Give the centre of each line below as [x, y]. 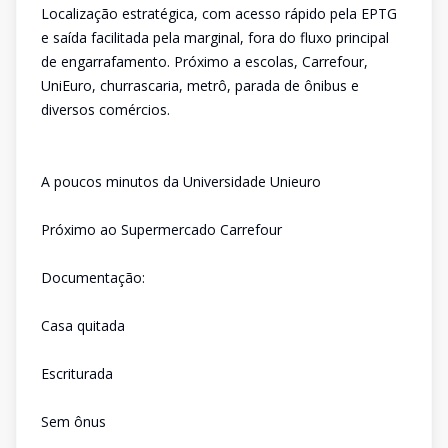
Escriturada [77, 373]
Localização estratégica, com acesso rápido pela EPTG [219, 13]
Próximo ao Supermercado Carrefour [161, 229]
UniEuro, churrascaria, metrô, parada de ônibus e [200, 85]
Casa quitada [83, 325]
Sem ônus [73, 421]
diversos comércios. [105, 109]
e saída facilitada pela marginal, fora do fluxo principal [215, 37]
